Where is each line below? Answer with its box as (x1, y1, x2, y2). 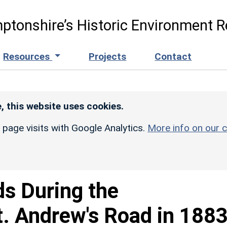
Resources (3, 50, 53, 62)
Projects (89, 50, 127, 62)
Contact (155, 50, 192, 62)
